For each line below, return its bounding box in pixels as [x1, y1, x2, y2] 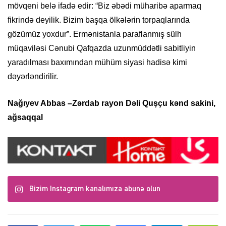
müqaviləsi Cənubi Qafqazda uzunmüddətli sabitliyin [8, 44, 196, 53]
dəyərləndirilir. [8, 72, 58, 81]
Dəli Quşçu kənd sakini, [126, 99, 215, 108]
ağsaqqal [8, 113, 43, 122]
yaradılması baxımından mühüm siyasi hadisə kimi [8, 58, 187, 67]
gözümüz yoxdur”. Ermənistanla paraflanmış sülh [8, 30, 182, 39]
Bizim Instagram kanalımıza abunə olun [29, 185, 160, 193]
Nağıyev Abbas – [8, 99, 72, 108]
